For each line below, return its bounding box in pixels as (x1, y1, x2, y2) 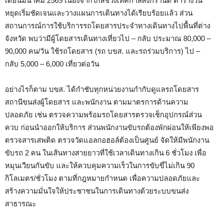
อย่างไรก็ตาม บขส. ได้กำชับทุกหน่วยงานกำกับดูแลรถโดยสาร (5, 85, 199, 94)
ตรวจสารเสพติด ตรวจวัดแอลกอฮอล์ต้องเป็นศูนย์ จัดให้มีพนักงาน (5, 136, 209, 145)
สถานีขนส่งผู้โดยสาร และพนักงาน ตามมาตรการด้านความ (5, 98, 188, 107)
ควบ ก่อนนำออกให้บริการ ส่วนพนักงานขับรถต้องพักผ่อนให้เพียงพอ (5, 123, 214, 132)
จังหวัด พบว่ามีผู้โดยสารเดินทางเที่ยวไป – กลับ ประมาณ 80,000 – (5, 34, 211, 43)
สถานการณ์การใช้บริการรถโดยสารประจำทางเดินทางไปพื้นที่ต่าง (5, 22, 210, 30)
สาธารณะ (5, 199, 36, 208)
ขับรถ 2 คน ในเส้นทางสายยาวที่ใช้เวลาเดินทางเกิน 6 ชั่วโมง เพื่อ (5, 149, 206, 157)
